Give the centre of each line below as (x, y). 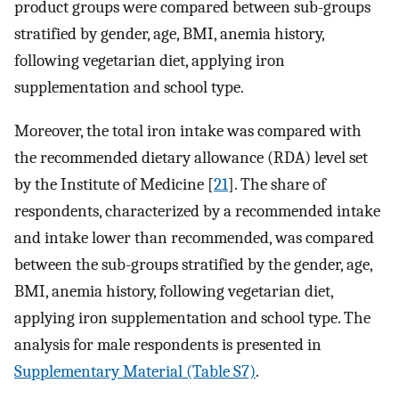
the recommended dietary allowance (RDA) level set (191, 157)
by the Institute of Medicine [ (114, 184)
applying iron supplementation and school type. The (192, 318)
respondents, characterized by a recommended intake (197, 211)
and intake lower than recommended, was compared (194, 237)
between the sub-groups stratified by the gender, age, (193, 264)
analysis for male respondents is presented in (168, 344)
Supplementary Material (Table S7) (135, 371)
